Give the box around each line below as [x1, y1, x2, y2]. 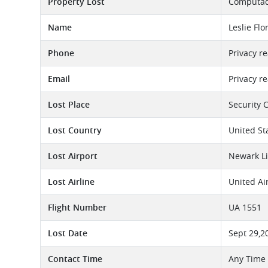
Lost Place [48, 99, 90, 110]
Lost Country [48, 124, 102, 136]
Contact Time [48, 253, 102, 264]
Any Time [229, 253, 266, 264]
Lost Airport [48, 150, 98, 162]
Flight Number [48, 202, 106, 213]
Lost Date [48, 227, 87, 239]
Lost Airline [48, 176, 95, 187]
